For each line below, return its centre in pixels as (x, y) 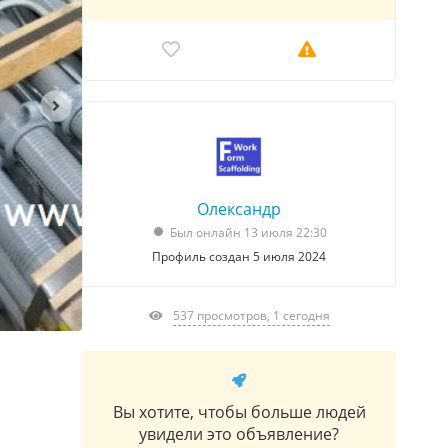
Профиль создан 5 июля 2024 (239, 256)
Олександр (239, 208)
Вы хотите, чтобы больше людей (239, 411)
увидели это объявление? (239, 433)
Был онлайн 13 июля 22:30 (248, 232)
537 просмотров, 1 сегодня (251, 315)
